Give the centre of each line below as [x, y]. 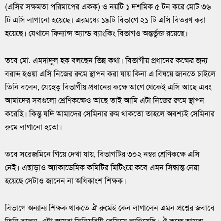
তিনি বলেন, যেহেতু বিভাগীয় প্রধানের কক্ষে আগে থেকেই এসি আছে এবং [108, 87]
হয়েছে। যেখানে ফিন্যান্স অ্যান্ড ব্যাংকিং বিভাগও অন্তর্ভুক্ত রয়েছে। [96, 33]
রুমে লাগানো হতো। [34, 127]
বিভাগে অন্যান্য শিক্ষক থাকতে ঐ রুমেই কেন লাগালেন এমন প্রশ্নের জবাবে [110, 208]
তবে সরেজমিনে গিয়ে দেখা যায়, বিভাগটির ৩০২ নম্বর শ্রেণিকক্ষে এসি [102, 154]
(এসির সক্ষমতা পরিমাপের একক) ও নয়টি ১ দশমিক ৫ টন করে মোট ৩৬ [108, 6]
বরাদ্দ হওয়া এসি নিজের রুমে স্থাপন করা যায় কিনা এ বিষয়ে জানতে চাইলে [110, 74]
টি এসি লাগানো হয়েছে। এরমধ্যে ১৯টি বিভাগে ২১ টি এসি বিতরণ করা [105, 20]
